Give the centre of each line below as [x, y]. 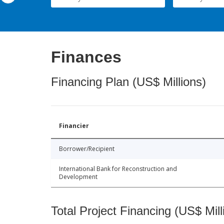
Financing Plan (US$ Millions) [128, 82]
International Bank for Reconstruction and [118, 169]
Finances [86, 57]
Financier [74, 126]
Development [78, 177]
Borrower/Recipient [87, 149]
